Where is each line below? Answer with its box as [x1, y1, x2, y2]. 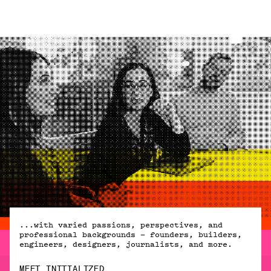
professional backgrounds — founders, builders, [19, 229, 242, 240]
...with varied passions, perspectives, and [19, 219, 223, 230]
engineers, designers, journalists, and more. [19, 238, 232, 250]
